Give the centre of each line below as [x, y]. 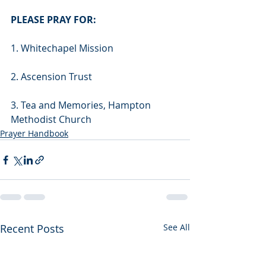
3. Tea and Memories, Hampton [82, 105]
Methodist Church [52, 119]
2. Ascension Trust [51, 77]
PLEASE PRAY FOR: [53, 20]
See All [177, 227]
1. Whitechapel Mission [62, 48]
